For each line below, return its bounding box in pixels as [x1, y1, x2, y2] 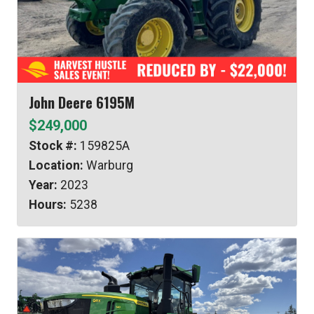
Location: [29, 158, 83, 173]
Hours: [29, 198, 67, 212]
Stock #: [29, 139, 77, 153]
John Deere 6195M [29, 92, 135, 114]
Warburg [83, 158, 133, 173]
